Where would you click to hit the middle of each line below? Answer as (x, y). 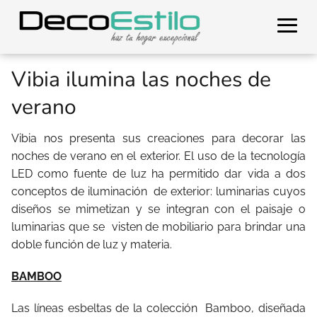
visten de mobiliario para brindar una (209, 227)
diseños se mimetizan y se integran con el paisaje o (158, 209)
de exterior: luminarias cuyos (230, 191)
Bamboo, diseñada (255, 308)
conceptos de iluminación (81, 191)
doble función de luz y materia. (92, 244)
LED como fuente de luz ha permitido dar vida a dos (158, 174)
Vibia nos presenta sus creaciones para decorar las (158, 138)
